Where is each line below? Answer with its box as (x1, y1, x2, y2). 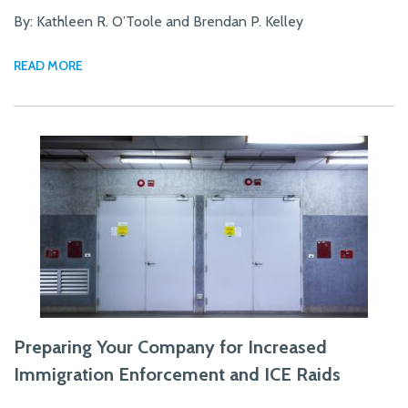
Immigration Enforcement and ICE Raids (14, 362, 341, 385)
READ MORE (14, 57, 83, 75)
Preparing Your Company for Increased (14, 335, 327, 358)
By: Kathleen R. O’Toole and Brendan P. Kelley (14, 13, 303, 31)
